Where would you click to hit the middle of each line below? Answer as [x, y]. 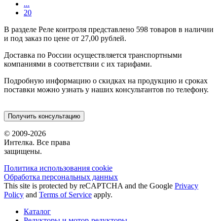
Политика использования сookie [58, 168]
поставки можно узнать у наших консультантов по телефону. [106, 89]
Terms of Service [65, 194]
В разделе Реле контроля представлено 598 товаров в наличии [109, 29]
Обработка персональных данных [61, 177]
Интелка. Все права [37, 142]
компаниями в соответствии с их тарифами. [78, 64]
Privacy [186, 185]
